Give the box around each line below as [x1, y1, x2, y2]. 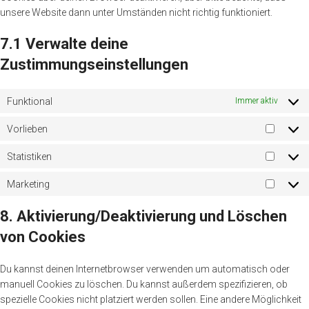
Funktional [7, 95, 52, 107]
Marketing [7, 178, 50, 190]
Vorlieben [7, 123, 48, 134]
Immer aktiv [235, 96, 278, 106]
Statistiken [7, 150, 52, 162]
